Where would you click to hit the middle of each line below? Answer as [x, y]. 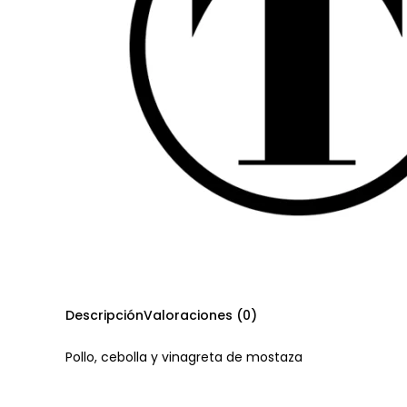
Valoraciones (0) [200, 316]
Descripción [104, 316]
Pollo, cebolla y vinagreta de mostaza [184, 357]
